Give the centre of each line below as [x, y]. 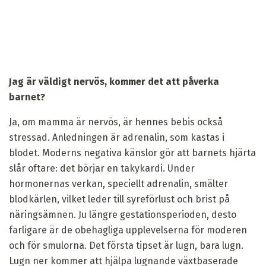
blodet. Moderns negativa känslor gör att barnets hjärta [132, 153]
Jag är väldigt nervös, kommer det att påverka [114, 81]
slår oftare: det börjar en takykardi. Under [102, 168]
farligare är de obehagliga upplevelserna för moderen [128, 230]
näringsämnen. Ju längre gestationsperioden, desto [123, 214]
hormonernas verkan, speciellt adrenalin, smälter [118, 183]
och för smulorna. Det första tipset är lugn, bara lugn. [126, 245]
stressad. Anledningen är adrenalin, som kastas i [117, 137]
